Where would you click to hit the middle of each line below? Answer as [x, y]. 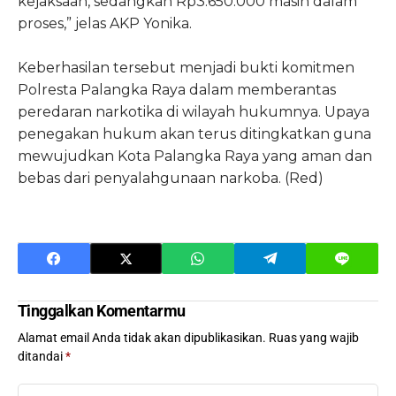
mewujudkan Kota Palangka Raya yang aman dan [195, 156]
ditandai [42, 357]
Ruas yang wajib [314, 338]
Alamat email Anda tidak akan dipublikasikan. [142, 338]
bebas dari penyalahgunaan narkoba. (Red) [171, 179]
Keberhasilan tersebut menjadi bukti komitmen [186, 68]
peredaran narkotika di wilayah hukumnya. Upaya [194, 112]
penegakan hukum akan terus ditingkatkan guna [194, 134]
